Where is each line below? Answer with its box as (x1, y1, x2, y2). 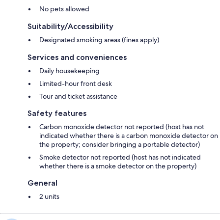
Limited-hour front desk (39, 79, 112, 88)
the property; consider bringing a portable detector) (39, 139, 200, 149)
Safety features (27, 108, 86, 118)
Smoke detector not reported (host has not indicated (39, 152, 201, 162)
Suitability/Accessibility (27, 21, 113, 31)
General (27, 178, 57, 188)
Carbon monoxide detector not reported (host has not (39, 122, 204, 131)
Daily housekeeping (39, 66, 100, 75)
